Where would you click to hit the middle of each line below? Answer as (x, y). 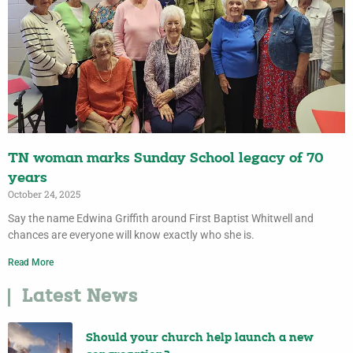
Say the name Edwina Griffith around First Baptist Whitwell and (161, 219)
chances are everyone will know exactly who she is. (131, 235)
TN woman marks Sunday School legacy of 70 (166, 159)
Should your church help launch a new (200, 338)
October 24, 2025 (44, 194)
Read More (31, 263)
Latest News (80, 298)
